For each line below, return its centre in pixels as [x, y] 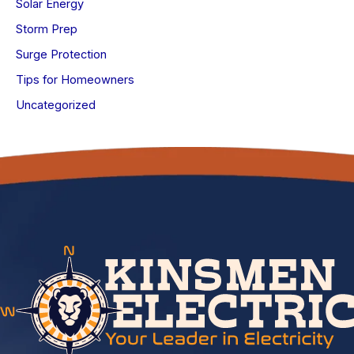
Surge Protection [61, 55]
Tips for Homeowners [75, 80]
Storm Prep [47, 30]
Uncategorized [56, 105]
